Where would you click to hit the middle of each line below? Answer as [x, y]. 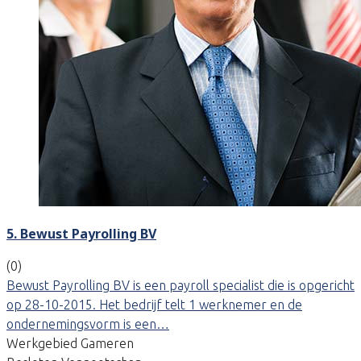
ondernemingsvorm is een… [88, 324]
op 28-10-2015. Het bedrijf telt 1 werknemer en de [154, 304]
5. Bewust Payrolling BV [81, 233]
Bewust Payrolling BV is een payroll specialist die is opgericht [180, 285]
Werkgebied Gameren [70, 343]
